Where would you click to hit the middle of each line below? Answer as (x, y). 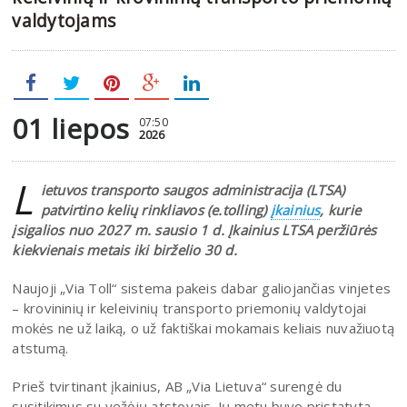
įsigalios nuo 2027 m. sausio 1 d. (120, 229)
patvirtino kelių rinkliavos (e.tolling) (155, 209)
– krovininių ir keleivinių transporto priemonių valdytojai (189, 308)
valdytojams (64, 20)
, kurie (341, 209)
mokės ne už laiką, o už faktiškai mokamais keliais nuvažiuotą (203, 328)
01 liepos (71, 128)
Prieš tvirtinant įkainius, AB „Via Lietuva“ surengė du (177, 386)
